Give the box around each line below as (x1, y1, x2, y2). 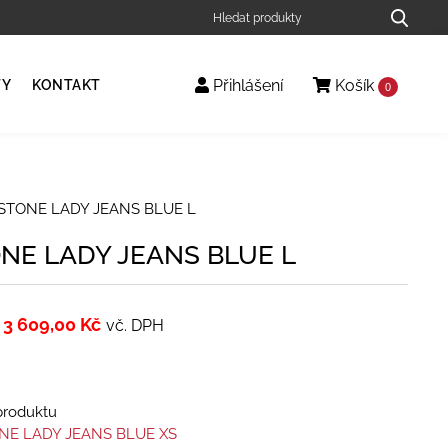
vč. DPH (105, 315, 164, 335)
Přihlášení (209, 76, 283, 96)
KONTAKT (32, 77, 101, 93)
